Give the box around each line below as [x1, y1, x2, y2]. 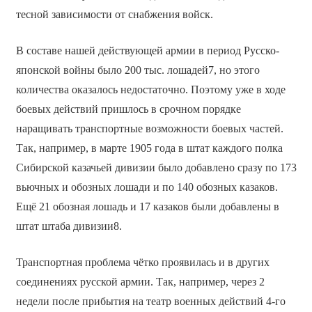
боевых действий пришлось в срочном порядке [15, 102, 241, 115]
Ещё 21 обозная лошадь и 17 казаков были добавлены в [15, 200, 279, 212]
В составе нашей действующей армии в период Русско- [15, 44, 279, 56]
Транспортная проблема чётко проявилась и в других [15, 256, 270, 268]
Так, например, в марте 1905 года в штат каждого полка [15, 141, 283, 154]
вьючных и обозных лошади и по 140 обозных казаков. [15, 180, 278, 193]
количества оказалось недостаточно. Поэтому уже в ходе [15, 83, 286, 95]
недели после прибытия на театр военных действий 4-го [15, 295, 286, 307]
